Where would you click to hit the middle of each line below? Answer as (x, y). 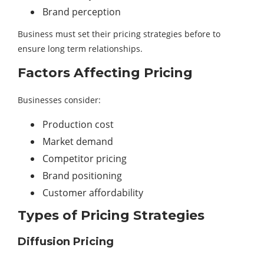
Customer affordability (93, 193)
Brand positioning (82, 176)
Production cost (78, 125)
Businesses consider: (59, 100)
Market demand (78, 142)
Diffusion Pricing (66, 242)
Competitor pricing (85, 159)
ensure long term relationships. (80, 49)
